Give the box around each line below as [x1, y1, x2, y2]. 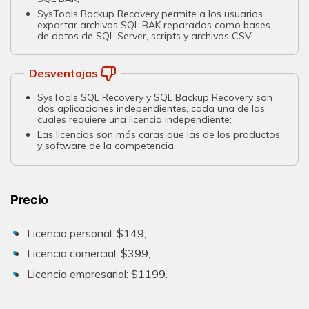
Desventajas [28, 66, 98, 81]
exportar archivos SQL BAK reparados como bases [37, 19, 271, 31]
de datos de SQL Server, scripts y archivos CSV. [37, 30, 254, 42]
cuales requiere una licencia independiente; [37, 112, 232, 126]
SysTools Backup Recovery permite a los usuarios [37, 8, 263, 20]
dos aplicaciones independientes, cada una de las [37, 101, 266, 114]
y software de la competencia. [37, 139, 177, 152]
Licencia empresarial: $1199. [27, 266, 168, 281]
